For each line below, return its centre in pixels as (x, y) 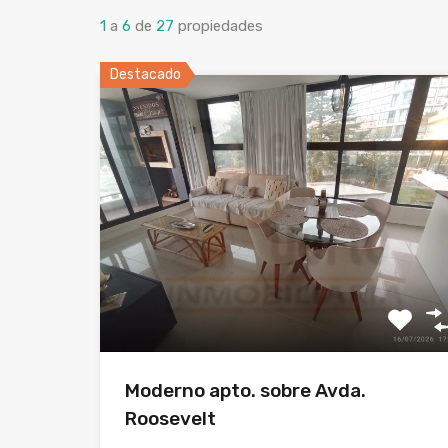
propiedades (220, 25)
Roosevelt (170, 419)
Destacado (145, 74)
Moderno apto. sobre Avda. (245, 391)
